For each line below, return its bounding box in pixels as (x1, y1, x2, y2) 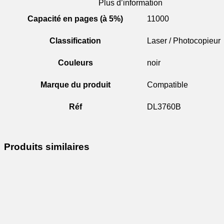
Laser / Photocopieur (147, 36, 220, 45)
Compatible (147, 80, 188, 89)
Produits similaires (4, 141, 89, 152)
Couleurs (57, 58, 93, 67)
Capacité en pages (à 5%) (27, 14, 123, 23)
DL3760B (147, 102, 181, 111)
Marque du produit (40, 80, 110, 89)
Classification (49, 36, 101, 45)
